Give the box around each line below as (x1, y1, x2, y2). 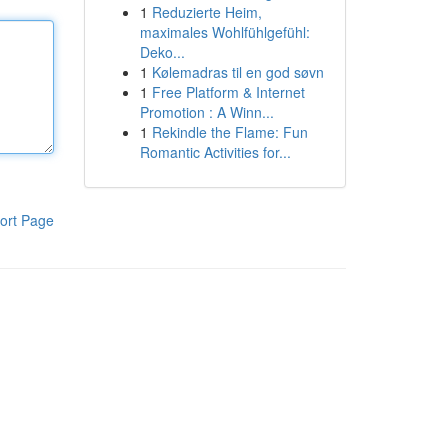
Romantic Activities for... (139, 142, 291, 162)
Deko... (139, 42, 185, 62)
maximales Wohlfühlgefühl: (139, 22, 310, 42)
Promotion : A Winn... (139, 102, 274, 122)
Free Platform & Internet (151, 82, 305, 102)
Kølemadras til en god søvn (151, 62, 324, 82)
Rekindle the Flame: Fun (151, 122, 308, 142)
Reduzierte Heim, (151, 2, 262, 22)
